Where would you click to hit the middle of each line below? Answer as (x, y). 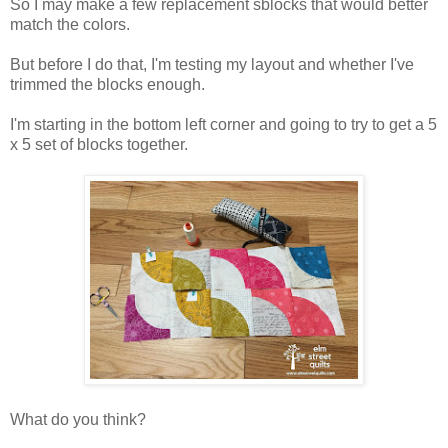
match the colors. (70, 25)
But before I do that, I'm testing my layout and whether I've (212, 65)
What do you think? (78, 420)
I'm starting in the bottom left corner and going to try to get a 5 (223, 125)
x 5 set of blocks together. (99, 145)
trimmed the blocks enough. (107, 85)
